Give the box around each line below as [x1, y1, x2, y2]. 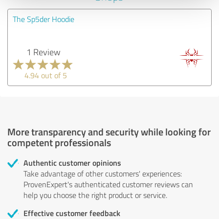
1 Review [26, 45, 61, 58]
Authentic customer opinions [23, 156, 121, 168]
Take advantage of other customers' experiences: [23, 168, 182, 179]
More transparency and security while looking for [7, 124, 211, 138]
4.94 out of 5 [24, 69, 67, 81]
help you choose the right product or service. [23, 189, 167, 200]
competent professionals [7, 135, 111, 149]
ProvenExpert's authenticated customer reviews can [23, 178, 193, 190]
